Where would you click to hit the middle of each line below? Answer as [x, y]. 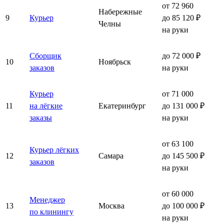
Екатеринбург [122, 105]
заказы [41, 117]
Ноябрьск [115, 61]
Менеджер [47, 199]
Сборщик [45, 55]
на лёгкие [46, 105]
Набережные [120, 11]
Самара [111, 155]
